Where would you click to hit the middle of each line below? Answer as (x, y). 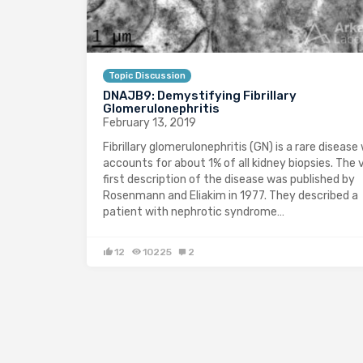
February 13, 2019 (149, 122)
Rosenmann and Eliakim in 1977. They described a (231, 195)
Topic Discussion (147, 75)
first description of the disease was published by (229, 179)
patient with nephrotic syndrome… (194, 211)
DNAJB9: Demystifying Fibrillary (200, 95)
